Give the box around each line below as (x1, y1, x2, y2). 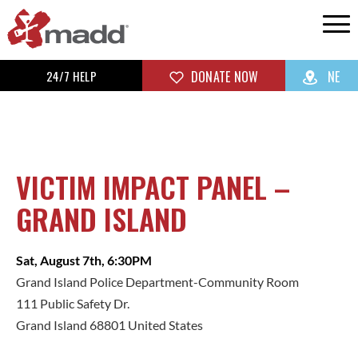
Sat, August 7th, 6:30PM (16, 253, 152, 268)
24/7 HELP (46, 66, 97, 85)
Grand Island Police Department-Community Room (16, 274, 299, 290)
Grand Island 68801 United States (16, 317, 203, 333)
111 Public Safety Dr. (16, 296, 129, 312)
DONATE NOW (187, 67, 259, 87)
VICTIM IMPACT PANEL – (16, 165, 290, 209)
